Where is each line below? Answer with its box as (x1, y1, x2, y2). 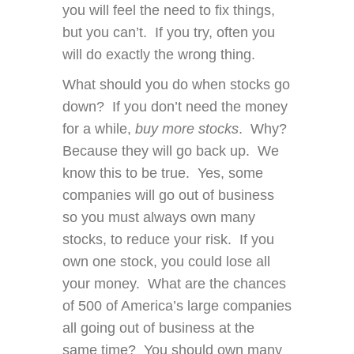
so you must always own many (62, 209, 255, 226)
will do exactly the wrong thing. (62, 47, 255, 63)
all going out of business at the (62, 320, 254, 337)
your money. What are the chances (62, 276, 286, 292)
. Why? (239, 121, 291, 137)
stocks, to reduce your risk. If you (62, 232, 274, 248)
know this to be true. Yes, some (62, 165, 263, 182)
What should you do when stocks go (62, 77, 290, 93)
